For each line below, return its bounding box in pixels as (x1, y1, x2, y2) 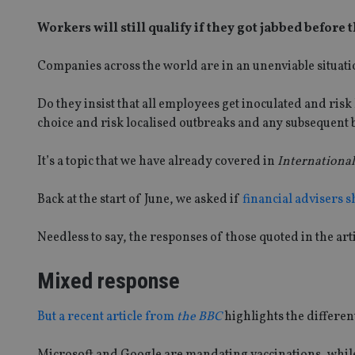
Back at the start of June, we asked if (37, 190, 242, 208)
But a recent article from (37, 307, 177, 326)
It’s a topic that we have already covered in (37, 152, 277, 170)
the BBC (177, 307, 222, 326)
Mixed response (37, 267, 180, 294)
